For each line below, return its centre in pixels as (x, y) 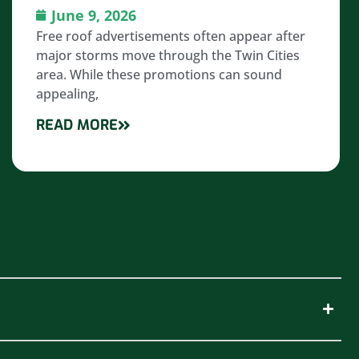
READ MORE (77, 125)
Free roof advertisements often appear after (170, 36)
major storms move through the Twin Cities (167, 55)
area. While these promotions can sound (159, 74)
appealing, (67, 93)
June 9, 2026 (93, 15)
